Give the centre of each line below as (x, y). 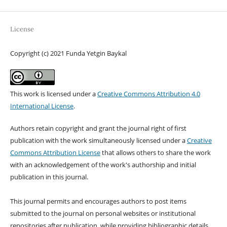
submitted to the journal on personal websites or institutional (103, 213)
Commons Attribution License (55, 152)
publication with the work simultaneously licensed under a (98, 140)
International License (42, 106)
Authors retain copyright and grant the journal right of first (98, 128)
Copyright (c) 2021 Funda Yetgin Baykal (68, 53)
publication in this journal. (49, 177)
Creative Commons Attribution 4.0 (148, 93)
